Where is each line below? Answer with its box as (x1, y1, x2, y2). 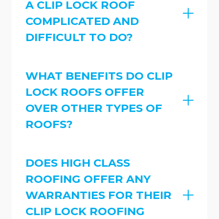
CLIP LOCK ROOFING (25, 204, 145, 218)
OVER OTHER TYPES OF (25, 101, 162, 115)
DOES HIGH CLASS (25, 155, 130, 170)
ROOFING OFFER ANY (25, 172, 151, 186)
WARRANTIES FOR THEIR (25, 188, 172, 202)
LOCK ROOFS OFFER (25, 85, 144, 99)
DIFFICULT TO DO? (25, 30, 133, 44)
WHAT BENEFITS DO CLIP (25, 68, 173, 83)
